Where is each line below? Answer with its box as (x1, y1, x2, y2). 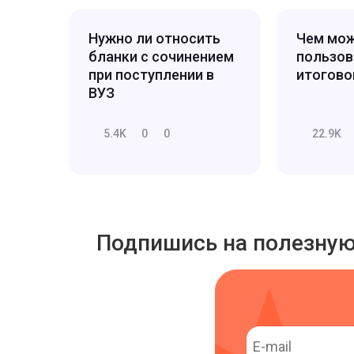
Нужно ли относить (88, 29, 220, 47)
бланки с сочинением (88, 47, 234, 65)
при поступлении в (88, 66, 214, 83)
